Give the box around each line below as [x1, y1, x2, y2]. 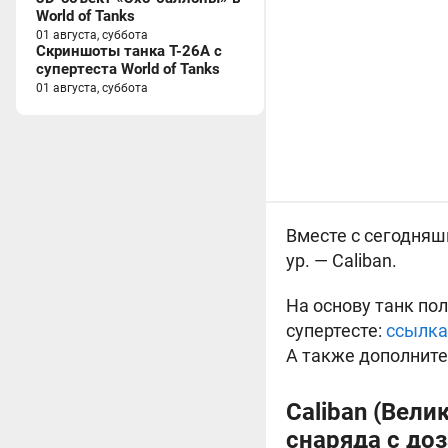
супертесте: [286, 320, 386, 341]
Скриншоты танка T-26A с [36, 42, 222, 60]
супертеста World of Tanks [36, 60, 220, 78]
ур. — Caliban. [286, 250, 397, 271]
